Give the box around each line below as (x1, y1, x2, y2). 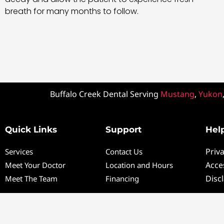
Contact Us (105, 146, 142, 156)
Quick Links (5, 124, 57, 134)
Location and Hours (105, 159, 173, 170)
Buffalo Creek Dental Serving (49, 88, 160, 100)
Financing (105, 173, 139, 183)
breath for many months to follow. (5, 5, 138, 17)
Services (5, 146, 33, 156)
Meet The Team (5, 173, 57, 183)
